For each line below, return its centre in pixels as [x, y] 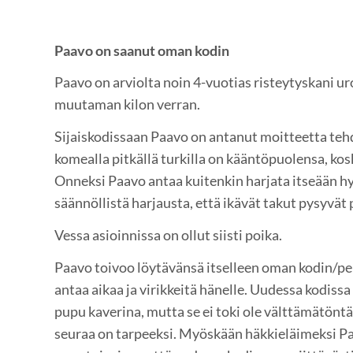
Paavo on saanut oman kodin [141, 50]
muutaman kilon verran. [128, 104]
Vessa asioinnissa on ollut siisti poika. [168, 234]
